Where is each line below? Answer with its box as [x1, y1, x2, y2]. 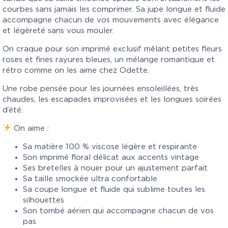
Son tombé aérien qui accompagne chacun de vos [23, 207, 214, 215]
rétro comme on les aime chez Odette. [3, 66, 149, 74]
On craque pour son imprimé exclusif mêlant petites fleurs [3, 45, 222, 53]
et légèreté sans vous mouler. [3, 26, 114, 35]
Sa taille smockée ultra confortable [23, 175, 157, 183]
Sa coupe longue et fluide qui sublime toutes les [23, 185, 205, 193]
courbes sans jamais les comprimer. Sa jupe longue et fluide [3, 5, 225, 13]
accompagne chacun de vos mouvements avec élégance [3, 16, 219, 24]
